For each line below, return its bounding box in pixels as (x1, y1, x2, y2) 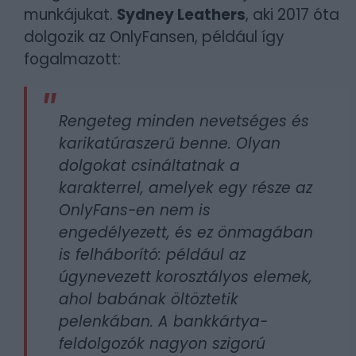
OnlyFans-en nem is (59, 199, 211, 221)
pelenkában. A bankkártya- (59, 311, 268, 332)
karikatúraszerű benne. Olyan (59, 133, 281, 154)
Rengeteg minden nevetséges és (59, 110, 309, 132)
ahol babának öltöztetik (59, 288, 238, 310)
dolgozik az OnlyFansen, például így (24, 26, 284, 48)
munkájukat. (24, 4, 117, 25)
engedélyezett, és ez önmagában (59, 222, 313, 243)
